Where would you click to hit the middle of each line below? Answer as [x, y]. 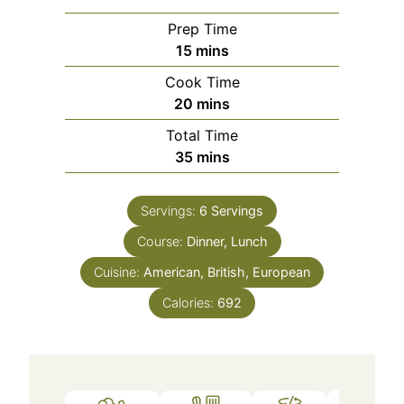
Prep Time [202, 29]
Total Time [202, 136]
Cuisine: [119, 272]
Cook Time [202, 83]
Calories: [190, 303]
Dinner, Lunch [227, 242]
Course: [161, 242]
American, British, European [227, 272]
